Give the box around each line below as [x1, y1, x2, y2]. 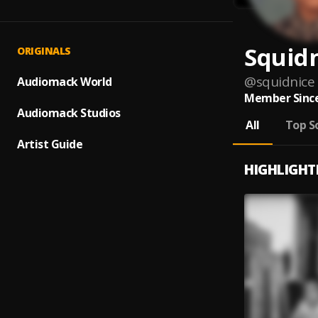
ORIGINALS [17, 44, 71, 57]
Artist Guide [17, 136, 82, 152]
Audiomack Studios [17, 105, 121, 121]
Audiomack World [17, 74, 112, 89]
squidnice [256, 72, 314, 91]
